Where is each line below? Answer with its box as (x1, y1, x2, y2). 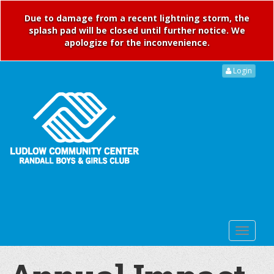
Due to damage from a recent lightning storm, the (24, 12, 250, 24)
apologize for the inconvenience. (64, 37, 210, 48)
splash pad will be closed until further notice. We (29, 24, 245, 36)
